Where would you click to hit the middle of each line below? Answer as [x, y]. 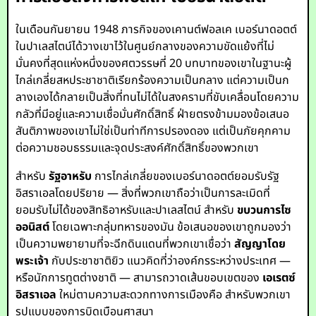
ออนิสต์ [33, 227]
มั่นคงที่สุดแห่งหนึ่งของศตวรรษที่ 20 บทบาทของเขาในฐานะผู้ [154, 63]
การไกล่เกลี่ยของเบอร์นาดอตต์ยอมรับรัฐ [186, 176]
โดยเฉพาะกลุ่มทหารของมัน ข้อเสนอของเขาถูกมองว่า [171, 227]
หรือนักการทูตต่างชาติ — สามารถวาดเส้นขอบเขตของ [139, 278]
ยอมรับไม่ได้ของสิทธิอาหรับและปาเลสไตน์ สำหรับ [127, 210]
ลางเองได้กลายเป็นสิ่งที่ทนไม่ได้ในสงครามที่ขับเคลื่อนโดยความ [158, 97]
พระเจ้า [32, 261]
